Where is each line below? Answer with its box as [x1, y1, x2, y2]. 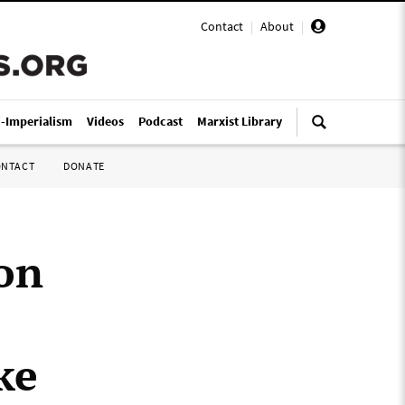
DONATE [63, 159, 105, 173]
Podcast [138, 113, 183, 129]
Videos [87, 113, 124, 129]
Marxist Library [197, 113, 282, 129]
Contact [201, 18, 243, 34]
